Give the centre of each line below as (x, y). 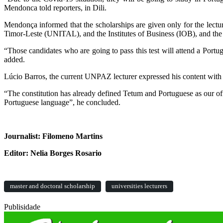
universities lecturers (139, 186)
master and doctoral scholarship (53, 186)
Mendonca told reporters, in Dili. (55, 8)
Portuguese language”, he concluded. (62, 103)
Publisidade (22, 207)
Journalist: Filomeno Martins (53, 136)
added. (14, 60)
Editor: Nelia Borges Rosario (53, 153)
